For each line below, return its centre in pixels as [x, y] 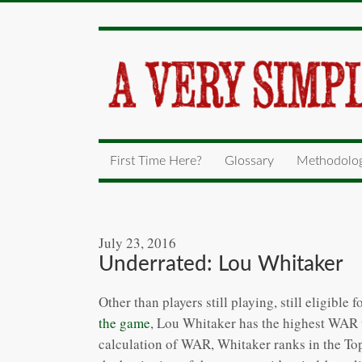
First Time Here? [156, 160]
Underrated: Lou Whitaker [221, 264]
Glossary [249, 160]
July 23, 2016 [137, 242]
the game [124, 322]
